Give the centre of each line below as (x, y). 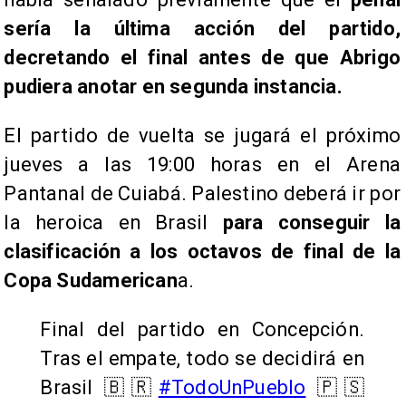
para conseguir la (311, 222)
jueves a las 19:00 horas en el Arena (202, 164)
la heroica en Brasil (113, 222)
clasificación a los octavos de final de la (202, 251)
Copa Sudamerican (91, 280)
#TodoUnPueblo (232, 387)
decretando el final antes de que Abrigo (202, 57)
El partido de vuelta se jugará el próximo (202, 135)
